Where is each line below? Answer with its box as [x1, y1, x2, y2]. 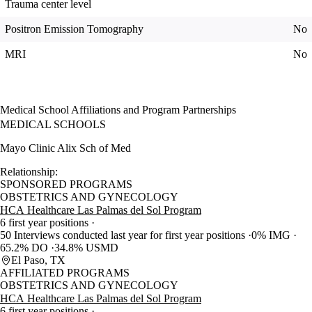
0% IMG [251, 229, 293, 242]
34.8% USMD [54, 242, 118, 254]
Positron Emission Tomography [5, 23, 143, 36]
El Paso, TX [11, 254, 65, 267]
